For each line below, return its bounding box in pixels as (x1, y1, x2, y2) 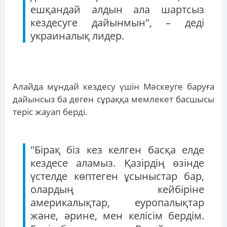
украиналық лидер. (30, 29, 124, 43)
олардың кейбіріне (30, 182, 204, 197)
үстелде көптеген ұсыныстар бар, (30, 169, 204, 183)
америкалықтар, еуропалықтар (30, 196, 204, 210)
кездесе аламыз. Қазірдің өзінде (30, 156, 204, 170)
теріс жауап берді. (13, 106, 88, 118)
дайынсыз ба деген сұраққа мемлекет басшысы (13, 93, 214, 105)
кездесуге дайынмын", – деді (30, 16, 204, 30)
